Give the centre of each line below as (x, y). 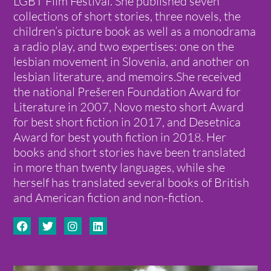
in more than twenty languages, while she (119, 168)
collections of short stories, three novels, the (127, 16)
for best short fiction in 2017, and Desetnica (127, 122)
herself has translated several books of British (132, 183)
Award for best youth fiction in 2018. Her (120, 137)
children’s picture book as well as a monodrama (135, 31)
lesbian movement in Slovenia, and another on (132, 62)
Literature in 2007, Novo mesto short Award (129, 107)
